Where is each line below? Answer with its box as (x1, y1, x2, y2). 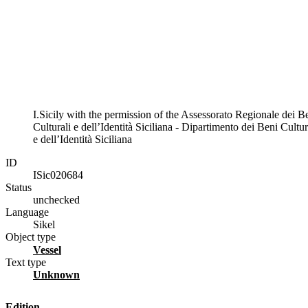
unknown (41, 268, 80, 280)
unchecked (33, 193, 80, 206)
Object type (5, 230, 56, 243)
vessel (41, 243, 61, 256)
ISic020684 (33, 168, 83, 181)
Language (5, 206, 49, 218)
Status (5, 181, 32, 193)
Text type (5, 256, 46, 268)
